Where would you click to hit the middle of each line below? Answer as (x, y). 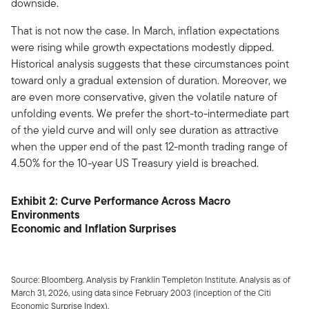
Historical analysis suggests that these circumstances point (150, 63)
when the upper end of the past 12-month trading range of (149, 146)
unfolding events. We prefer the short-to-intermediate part (150, 113)
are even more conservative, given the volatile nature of (144, 97)
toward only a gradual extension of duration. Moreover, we (149, 80)
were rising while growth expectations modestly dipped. (142, 47)
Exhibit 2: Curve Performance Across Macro (121, 200)
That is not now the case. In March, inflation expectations (145, 30)
